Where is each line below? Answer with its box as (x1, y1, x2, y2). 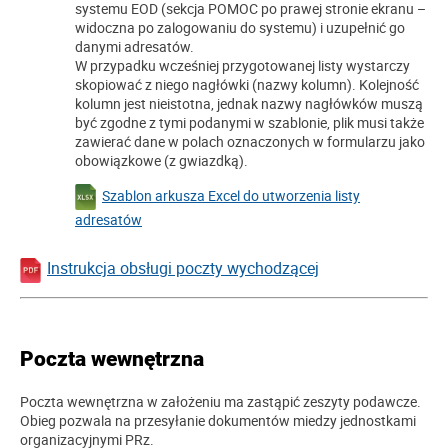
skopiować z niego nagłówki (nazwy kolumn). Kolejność (75, 75, 419, 95)
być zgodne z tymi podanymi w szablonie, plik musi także (75, 113, 424, 133)
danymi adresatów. (75, 37, 194, 57)
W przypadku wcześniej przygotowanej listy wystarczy (75, 56, 410, 76)
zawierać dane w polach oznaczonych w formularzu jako (75, 132, 425, 152)
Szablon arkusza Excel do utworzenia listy (102, 185, 360, 205)
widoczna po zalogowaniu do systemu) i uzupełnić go (75, 18, 405, 38)
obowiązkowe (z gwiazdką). (75, 151, 248, 171)
